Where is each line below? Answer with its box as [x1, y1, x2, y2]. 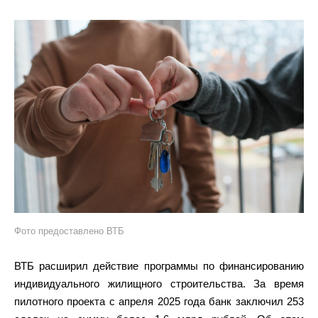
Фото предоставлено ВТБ [14, 226, 124, 236]
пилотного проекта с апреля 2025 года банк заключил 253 [14, 295, 304, 307]
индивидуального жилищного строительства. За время [14, 278, 304, 290]
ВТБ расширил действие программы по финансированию [14, 260, 304, 272]
